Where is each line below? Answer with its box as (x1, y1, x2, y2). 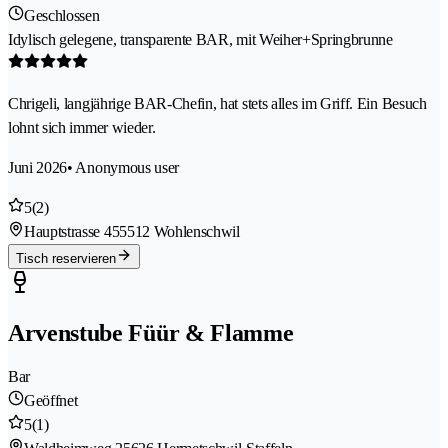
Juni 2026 (8, 159, 68, 177)
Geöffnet (24, 392, 78, 410)
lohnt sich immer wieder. (8, 119, 156, 137)
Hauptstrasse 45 (24, 223, 120, 241)
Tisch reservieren (16, 251, 116, 267)
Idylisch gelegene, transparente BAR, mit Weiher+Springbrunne (8, 31, 393, 49)
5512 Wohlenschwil (119, 223, 240, 241)
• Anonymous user (67, 159, 180, 177)
